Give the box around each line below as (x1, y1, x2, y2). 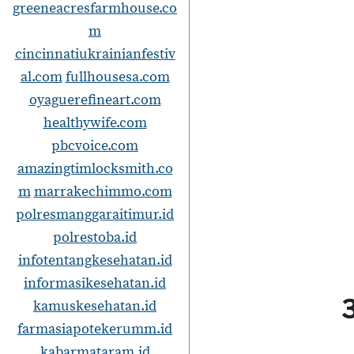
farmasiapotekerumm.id (17, 320, 172, 338)
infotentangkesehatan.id (17, 251, 172, 269)
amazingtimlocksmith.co (17, 160, 173, 178)
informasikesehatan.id (24, 274, 166, 292)
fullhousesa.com (65, 68, 170, 86)
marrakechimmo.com (33, 183, 172, 201)
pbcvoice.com (51, 137, 138, 155)
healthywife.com (43, 114, 147, 132)
